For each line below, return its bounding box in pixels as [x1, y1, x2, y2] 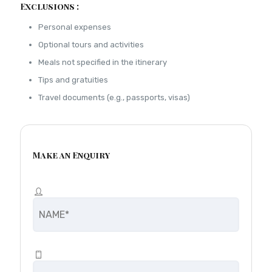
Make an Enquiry [33, 149, 110, 161]
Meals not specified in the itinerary [38, 58, 167, 67]
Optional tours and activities [38, 40, 144, 49]
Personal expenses [38, 22, 111, 32]
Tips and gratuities [38, 75, 108, 84]
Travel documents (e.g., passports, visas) [38, 93, 190, 102]
